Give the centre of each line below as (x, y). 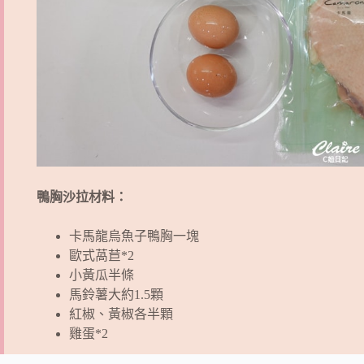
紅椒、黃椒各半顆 (121, 314)
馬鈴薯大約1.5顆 (116, 294)
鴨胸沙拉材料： (82, 197)
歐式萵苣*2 (102, 255)
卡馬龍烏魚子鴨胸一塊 (134, 236)
